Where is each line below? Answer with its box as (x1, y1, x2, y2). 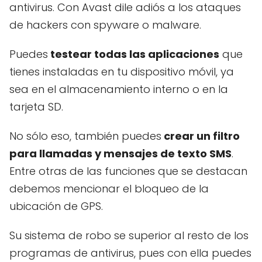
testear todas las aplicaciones (48, 47, 219, 62)
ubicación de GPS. (9, 199, 103, 214)
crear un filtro (161, 129, 240, 144)
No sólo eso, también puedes (9, 129, 161, 144)
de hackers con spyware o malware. (9, 18, 201, 33)
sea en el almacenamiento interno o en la (9, 82, 228, 97)
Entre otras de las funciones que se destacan (9, 164, 247, 179)
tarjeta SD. (9, 99, 63, 115)
